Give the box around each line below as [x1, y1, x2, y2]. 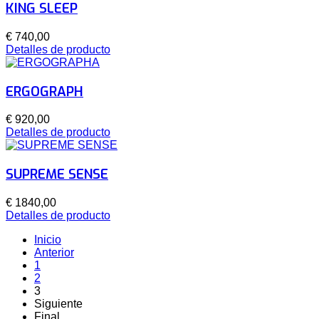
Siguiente [34, 297, 83, 310]
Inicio [34, 233, 61, 246]
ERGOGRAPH [6, 82, 83, 100]
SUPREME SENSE [6, 165, 108, 184]
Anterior [34, 246, 74, 258]
